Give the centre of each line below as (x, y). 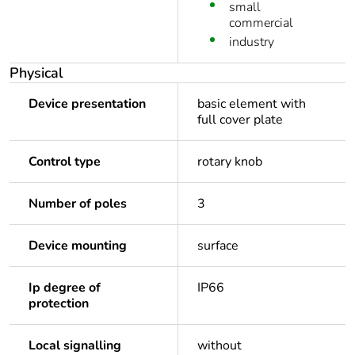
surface (218, 246)
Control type (65, 162)
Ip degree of (65, 288)
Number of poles (78, 204)
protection (59, 304)
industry (252, 42)
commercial (261, 23)
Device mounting (78, 246)
